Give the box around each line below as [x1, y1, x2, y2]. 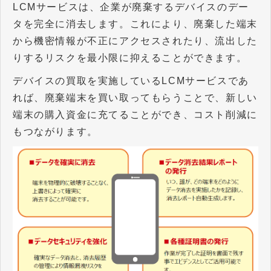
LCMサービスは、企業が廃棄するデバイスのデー [13, 1, 249, 12]
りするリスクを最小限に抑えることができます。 [13, 52, 247, 63]
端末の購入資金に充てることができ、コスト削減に [13, 109, 258, 120]
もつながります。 [13, 126, 98, 137]
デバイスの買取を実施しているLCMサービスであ [13, 75, 249, 86]
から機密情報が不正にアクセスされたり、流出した [13, 35, 258, 46]
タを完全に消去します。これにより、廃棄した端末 [13, 18, 258, 29]
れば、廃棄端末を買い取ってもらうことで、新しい [13, 92, 258, 103]
